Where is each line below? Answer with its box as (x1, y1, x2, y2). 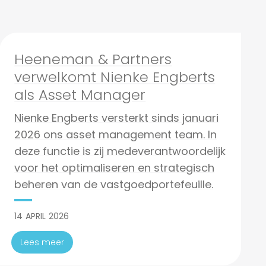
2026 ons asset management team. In (14, 127, 217, 142)
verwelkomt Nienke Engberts (14, 67, 216, 87)
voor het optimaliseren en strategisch (14, 160, 215, 175)
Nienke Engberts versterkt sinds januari (14, 110, 219, 125)
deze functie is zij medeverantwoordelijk (14, 144, 226, 159)
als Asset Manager (14, 85, 146, 104)
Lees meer (20, 236, 65, 248)
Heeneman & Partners (14, 49, 172, 69)
